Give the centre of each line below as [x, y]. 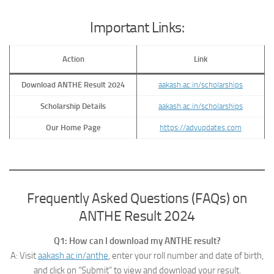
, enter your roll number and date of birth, [186, 256]
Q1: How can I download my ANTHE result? [137, 241]
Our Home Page [73, 128]
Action [73, 59]
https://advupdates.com [201, 128]
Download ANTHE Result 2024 [73, 85]
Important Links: [137, 28]
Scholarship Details [73, 106]
